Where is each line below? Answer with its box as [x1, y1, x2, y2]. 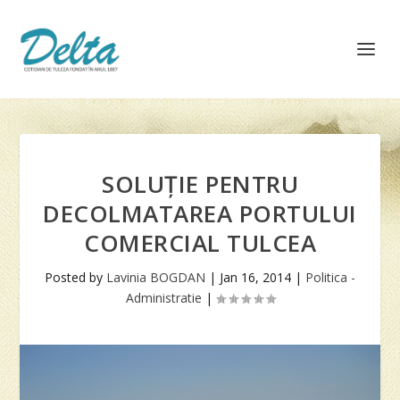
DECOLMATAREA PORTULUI [43, 197, 357, 229]
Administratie [125, 289, 202, 306]
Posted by [45, 269, 106, 286]
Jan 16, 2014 [220, 269, 291, 286]
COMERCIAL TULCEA [84, 227, 316, 259]
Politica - [305, 269, 355, 286]
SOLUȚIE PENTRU [102, 168, 298, 200]
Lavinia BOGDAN [106, 269, 205, 286]
